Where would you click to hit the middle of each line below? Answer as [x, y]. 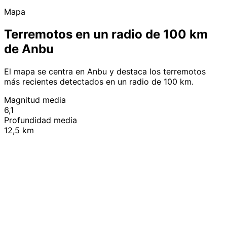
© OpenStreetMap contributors [178, 131]
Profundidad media [41, 120]
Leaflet [122, 131]
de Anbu [29, 49]
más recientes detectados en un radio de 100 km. [99, 81]
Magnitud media [35, 100]
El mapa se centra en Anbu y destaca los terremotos [105, 71]
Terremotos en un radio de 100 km [106, 34]
